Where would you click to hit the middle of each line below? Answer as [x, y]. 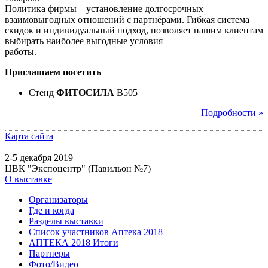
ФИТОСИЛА [85, 92]
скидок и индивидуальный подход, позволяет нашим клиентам [134, 30]
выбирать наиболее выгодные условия [84, 41]
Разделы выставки [66, 221]
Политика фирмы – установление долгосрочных [104, 8]
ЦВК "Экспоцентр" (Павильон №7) [78, 168]
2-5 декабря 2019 [39, 157]
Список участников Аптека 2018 [96, 232]
